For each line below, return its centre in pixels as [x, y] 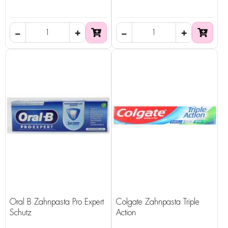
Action [126, 213]
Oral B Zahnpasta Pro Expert [57, 202]
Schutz [21, 213]
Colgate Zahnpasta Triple [158, 202]
